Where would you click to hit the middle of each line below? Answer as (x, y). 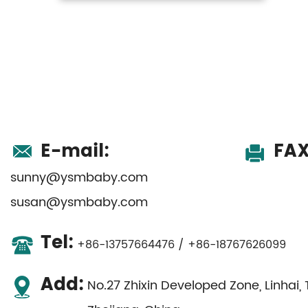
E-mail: (75, 151)
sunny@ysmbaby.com (79, 177)
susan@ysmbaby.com (79, 202)
